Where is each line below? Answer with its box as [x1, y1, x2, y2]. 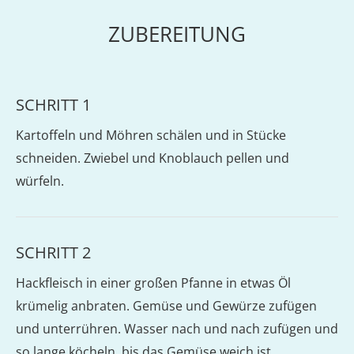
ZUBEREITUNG [108, 20, 246, 48]
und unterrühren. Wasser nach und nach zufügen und [16, 320, 338, 337]
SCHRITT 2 [16, 242, 91, 263]
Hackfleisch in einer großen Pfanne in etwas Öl [16, 274, 291, 292]
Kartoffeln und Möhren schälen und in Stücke [16, 126, 286, 144]
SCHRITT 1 [16, 94, 91, 115]
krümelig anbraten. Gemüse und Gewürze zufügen [16, 297, 317, 314]
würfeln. [16, 172, 64, 190]
